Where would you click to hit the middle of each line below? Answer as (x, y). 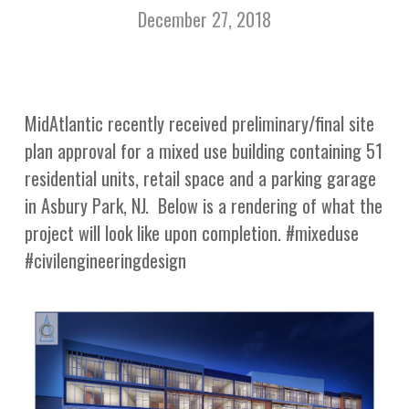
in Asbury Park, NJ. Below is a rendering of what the (203, 205)
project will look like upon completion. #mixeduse (191, 233)
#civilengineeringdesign (105, 260)
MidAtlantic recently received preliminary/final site (199, 123)
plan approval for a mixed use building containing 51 (203, 151)
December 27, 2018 (204, 19)
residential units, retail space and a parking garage (200, 178)
